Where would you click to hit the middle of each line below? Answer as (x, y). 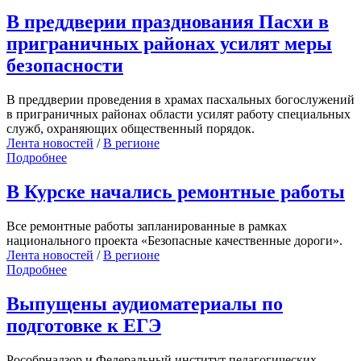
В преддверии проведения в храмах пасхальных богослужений (180, 99)
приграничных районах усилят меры (169, 43)
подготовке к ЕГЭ (84, 325)
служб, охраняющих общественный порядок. (132, 128)
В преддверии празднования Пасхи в (168, 21)
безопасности (65, 65)
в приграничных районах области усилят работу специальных (178, 114)
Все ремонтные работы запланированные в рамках (147, 226)
